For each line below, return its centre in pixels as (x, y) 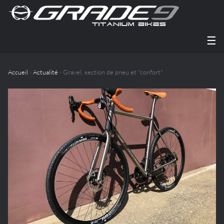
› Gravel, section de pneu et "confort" (110, 72)
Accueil (18, 72)
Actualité (45, 72)
